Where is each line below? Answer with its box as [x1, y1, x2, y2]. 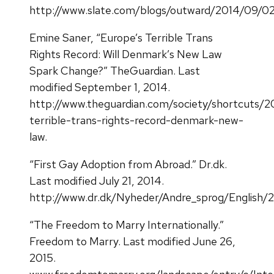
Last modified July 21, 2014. [29, 173, 164, 188]
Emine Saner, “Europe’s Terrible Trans [29, 30, 213, 45]
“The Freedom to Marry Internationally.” [29, 217, 224, 232]
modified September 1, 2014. [29, 80, 170, 94]
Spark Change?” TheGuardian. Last [29, 63, 200, 78]
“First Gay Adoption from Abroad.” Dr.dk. [29, 157, 227, 171]
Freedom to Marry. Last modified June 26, [29, 234, 235, 248]
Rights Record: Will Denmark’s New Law [29, 46, 222, 61]
